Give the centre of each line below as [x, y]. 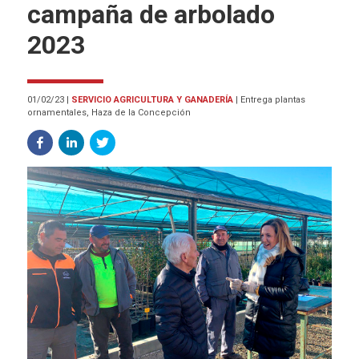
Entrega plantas [272, 99]
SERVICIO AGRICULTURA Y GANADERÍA [153, 99]
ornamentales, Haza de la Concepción [109, 112]
